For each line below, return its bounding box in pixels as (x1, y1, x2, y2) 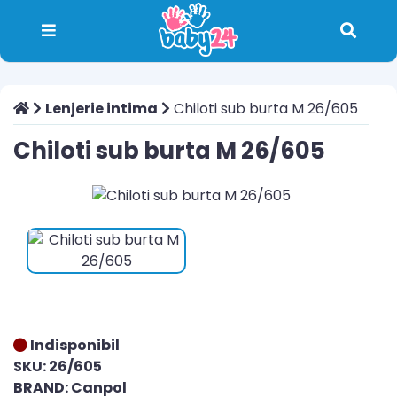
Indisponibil (27, 335, 120, 355)
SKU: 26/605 (13, 356, 102, 377)
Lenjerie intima (45, 98, 158, 119)
